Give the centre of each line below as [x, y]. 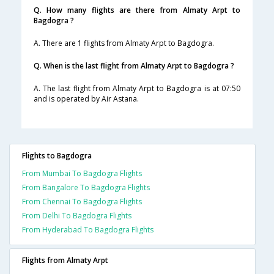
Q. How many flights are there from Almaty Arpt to [137, 10]
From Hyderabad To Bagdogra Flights [88, 230]
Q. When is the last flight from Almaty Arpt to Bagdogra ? [134, 66]
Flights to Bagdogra [57, 156]
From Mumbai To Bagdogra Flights [82, 174]
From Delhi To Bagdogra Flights [77, 216]
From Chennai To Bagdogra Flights [82, 202]
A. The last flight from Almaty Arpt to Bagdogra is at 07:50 [137, 89]
